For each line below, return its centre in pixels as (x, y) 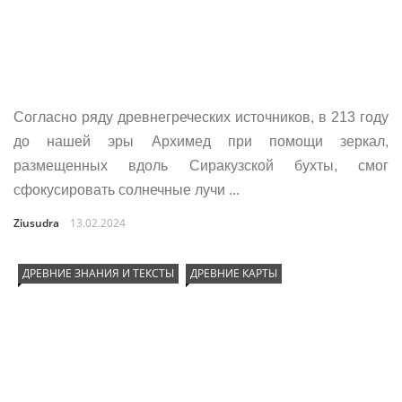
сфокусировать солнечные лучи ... (127, 190)
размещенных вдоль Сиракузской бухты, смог (201, 166)
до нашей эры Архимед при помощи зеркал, (201, 141)
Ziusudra (36, 223)
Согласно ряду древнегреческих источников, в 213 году (201, 117)
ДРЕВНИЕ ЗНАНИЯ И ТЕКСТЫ (98, 273)
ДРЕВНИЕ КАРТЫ (234, 273)
